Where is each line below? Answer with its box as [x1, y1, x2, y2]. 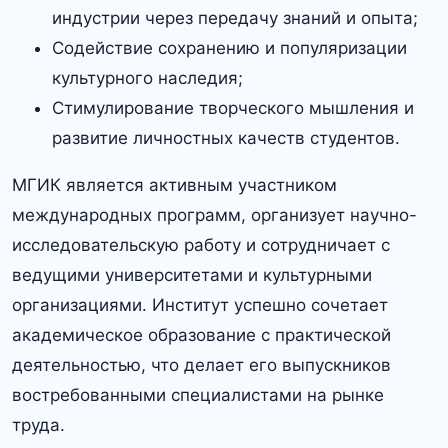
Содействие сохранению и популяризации [52, 38, 407, 59]
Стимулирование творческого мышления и [52, 98, 414, 119]
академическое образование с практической [12, 325, 391, 346]
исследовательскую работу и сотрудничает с [12, 235, 390, 256]
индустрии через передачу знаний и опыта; [52, 8, 418, 29]
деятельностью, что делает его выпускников [12, 355, 391, 376]
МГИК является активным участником [12, 175, 337, 196]
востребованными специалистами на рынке [12, 385, 384, 406]
